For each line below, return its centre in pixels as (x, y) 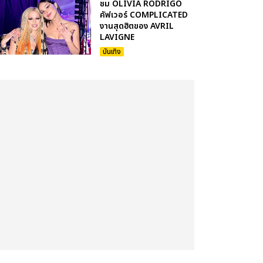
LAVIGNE (117, 37)
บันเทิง (112, 52)
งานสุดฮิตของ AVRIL (137, 26)
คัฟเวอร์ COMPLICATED (144, 15)
